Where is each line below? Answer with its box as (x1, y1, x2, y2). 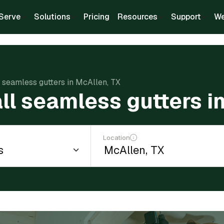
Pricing (83, 11, 109, 22)
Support (170, 11, 201, 22)
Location (103, 133, 130, 141)
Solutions (33, 11, 70, 22)
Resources (117, 11, 157, 22)
